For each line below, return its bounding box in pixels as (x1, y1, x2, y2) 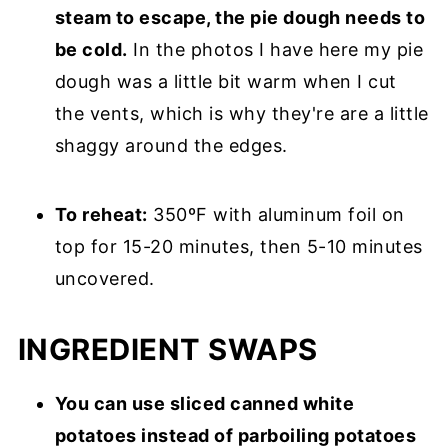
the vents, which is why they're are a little (54, 102, 429, 124)
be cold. (54, 38, 128, 60)
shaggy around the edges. (54, 134, 288, 156)
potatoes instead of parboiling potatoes (54, 424, 417, 446)
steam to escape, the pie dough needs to (54, 6, 426, 28)
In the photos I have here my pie (127, 38, 424, 60)
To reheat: (54, 203, 148, 225)
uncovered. (54, 267, 155, 289)
